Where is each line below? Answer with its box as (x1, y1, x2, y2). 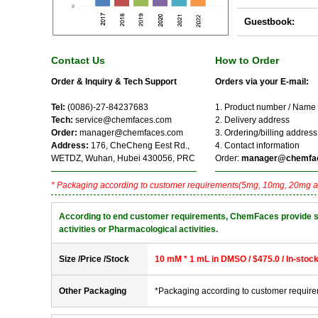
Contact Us (51, 55, 105, 66)
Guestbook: (244, 16, 295, 27)
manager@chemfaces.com (79, 128, 183, 138)
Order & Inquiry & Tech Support (51, 77, 177, 87)
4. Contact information (215, 141, 300, 150)
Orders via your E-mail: (215, 77, 309, 87)
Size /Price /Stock (59, 254, 129, 264)
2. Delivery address (215, 115, 290, 125)
